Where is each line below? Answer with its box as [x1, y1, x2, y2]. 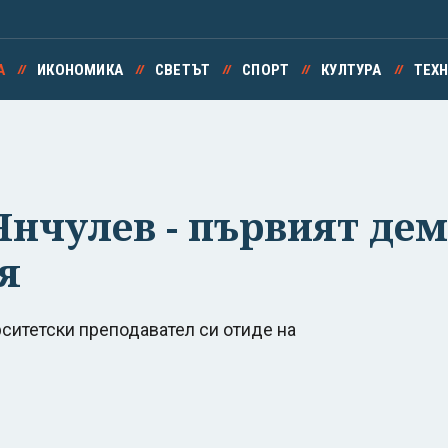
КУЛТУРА [321, 61, 382, 79]
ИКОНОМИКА [37, 61, 123, 79]
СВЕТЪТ [154, 61, 211, 79]
